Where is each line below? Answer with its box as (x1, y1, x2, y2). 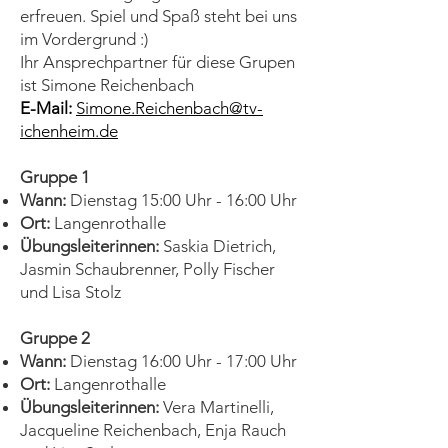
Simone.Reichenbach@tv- (76, 98, 263, 118)
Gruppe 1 (20, 167, 90, 187)
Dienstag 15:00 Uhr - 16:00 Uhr (66, 190, 297, 210)
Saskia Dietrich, (159, 236, 276, 256)
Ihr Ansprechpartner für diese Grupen (20, 52, 295, 72)
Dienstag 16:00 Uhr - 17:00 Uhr (66, 351, 297, 371)
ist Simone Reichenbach (20, 75, 198, 95)
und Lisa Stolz (20, 282, 121, 302)
